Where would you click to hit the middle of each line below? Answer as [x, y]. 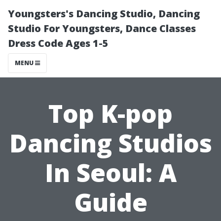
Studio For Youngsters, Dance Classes [102, 28]
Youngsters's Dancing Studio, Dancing [104, 14]
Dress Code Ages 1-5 [58, 43]
